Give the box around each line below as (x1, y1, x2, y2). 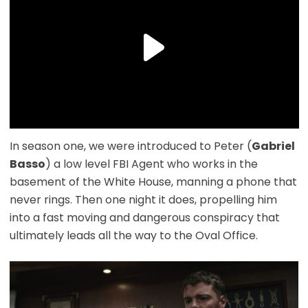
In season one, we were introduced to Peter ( (9, 138, 252, 155)
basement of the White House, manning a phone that (9, 174, 297, 190)
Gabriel (251, 138, 295, 155)
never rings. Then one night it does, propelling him (9, 192, 277, 208)
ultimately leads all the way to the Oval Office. (9, 228, 258, 244)
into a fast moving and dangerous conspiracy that (9, 210, 280, 226)
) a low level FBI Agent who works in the (45, 156, 258, 173)
